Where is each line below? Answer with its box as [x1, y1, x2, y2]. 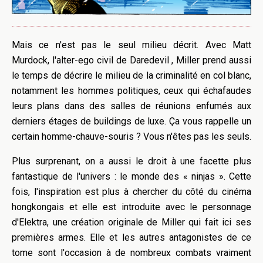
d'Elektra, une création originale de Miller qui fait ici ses [12, 217, 251, 228]
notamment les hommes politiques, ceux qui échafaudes [12, 85, 251, 97]
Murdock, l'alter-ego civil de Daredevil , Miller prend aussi [12, 55, 251, 66]
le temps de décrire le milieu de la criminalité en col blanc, [12, 70, 251, 82]
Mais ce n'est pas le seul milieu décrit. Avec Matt [12, 39, 251, 51]
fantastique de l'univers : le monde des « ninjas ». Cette [12, 171, 251, 183]
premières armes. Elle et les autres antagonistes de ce [12, 232, 251, 244]
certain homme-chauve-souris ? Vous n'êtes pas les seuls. [12, 131, 251, 143]
